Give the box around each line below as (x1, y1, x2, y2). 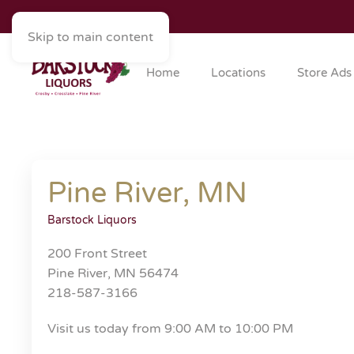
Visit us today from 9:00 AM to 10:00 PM (47, 321, 293, 337)
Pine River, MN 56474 (47, 265, 179, 281)
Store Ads (297, 66, 352, 80)
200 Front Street (47, 246, 147, 262)
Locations (211, 66, 265, 80)
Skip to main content (28, 29, 153, 45)
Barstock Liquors (47, 213, 137, 227)
